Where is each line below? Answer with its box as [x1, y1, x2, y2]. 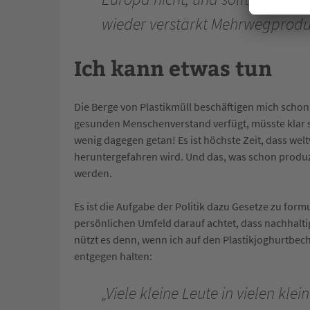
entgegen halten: [74, 248, 152, 263]
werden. [74, 165, 112, 180]
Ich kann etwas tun [74, 53, 272, 82]
